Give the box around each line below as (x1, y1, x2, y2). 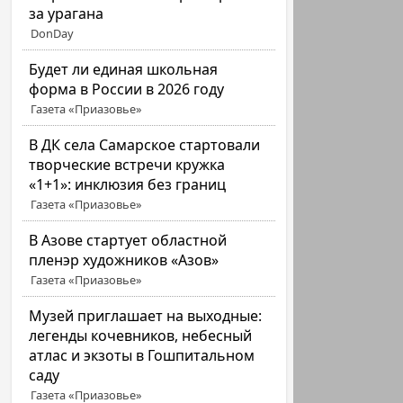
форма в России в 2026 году (29, 79, 225, 99)
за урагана (29, 4, 104, 23)
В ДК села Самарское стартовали (29, 135, 261, 155)
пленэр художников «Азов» (29, 250, 219, 270)
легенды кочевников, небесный (29, 326, 253, 345)
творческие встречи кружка (29, 155, 226, 175)
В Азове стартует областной (29, 230, 228, 250)
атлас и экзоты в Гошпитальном (29, 345, 255, 365)
